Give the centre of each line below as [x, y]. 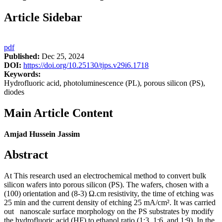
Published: [22, 56]
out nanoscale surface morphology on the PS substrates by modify [109, 212]
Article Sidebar [43, 17]
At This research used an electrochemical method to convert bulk [105, 176]
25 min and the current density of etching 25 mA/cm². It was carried [110, 203]
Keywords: [22, 74]
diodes [14, 92]
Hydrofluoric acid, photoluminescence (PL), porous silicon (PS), [105, 83]
